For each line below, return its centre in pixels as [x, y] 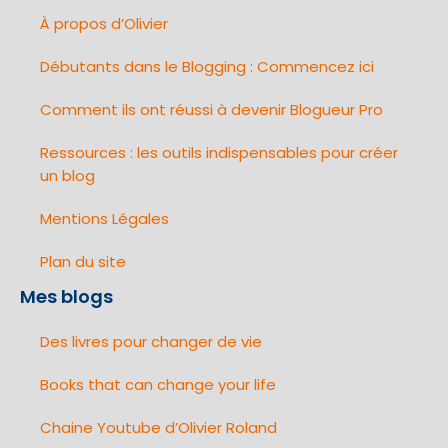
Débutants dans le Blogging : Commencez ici [207, 67]
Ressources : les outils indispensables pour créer [219, 153]
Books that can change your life [158, 385]
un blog [67, 176]
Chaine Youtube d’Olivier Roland [158, 428]
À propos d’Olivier [104, 24]
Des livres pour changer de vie [151, 342]
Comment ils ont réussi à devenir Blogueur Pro [211, 110]
